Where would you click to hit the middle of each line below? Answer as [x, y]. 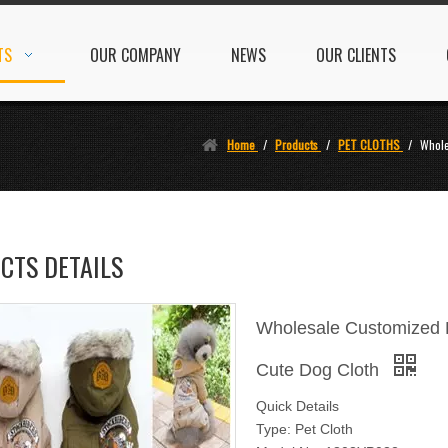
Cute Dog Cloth [320, 369]
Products [296, 144]
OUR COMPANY [135, 55]
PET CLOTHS [369, 144]
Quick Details [297, 405]
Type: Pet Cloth [304, 428]
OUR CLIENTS [356, 55]
